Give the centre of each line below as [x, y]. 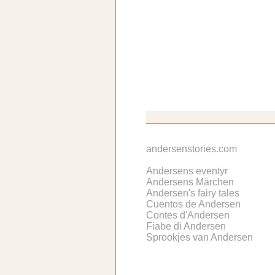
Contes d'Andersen [188, 215]
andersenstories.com [192, 149]
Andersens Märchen [190, 182]
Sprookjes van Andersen [199, 237]
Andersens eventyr [187, 171]
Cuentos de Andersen [193, 204]
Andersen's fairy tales [193, 193]
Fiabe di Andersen [186, 226]
